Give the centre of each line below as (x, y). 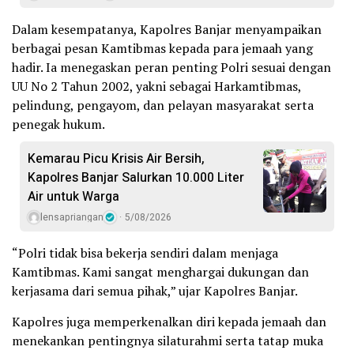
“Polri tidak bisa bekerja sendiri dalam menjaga (145, 252)
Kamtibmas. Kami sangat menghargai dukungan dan (160, 271)
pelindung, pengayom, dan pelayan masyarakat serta (163, 105)
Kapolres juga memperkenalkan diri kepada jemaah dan (169, 321)
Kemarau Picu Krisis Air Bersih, (116, 158)
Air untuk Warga (73, 196)
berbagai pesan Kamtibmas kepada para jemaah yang (162, 48)
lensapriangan (72, 217)
